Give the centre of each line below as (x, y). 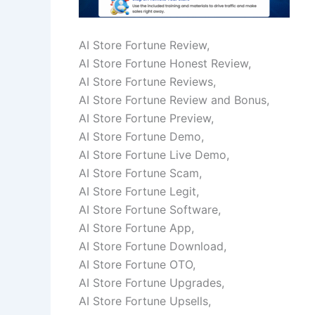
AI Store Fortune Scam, (140, 173)
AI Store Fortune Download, (153, 246)
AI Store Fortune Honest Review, (165, 63)
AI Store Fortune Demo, (141, 136)
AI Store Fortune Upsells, (145, 301)
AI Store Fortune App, (136, 227)
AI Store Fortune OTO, (137, 264)
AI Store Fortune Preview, (146, 118)
